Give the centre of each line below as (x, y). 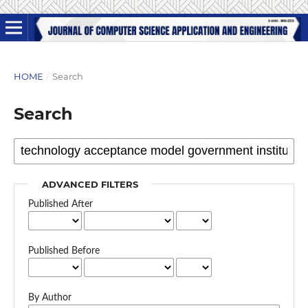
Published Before (64, 251)
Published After (60, 204)
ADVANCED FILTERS (90, 184)
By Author (49, 297)
